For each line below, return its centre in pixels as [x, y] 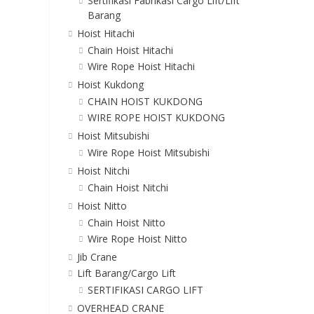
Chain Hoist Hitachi [130, 50]
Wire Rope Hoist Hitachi [141, 67]
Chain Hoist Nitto [126, 223]
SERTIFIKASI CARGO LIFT [145, 290]
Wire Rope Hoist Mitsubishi [148, 153]
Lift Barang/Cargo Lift [126, 273]
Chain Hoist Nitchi [128, 188]
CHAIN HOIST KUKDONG [145, 102]
